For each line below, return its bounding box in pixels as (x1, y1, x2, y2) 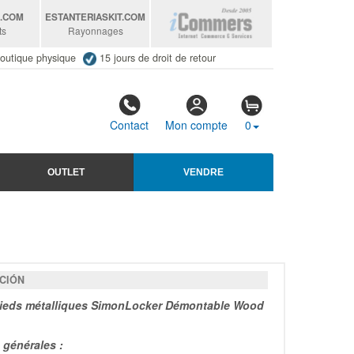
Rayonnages (67, 24, 123, 37)
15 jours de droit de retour (99, 51, 216, 65)
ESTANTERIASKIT (45, 10, 122, 24)
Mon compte (165, 117, 228, 134)
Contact (110, 117, 149, 134)
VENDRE (183, 166, 224, 178)
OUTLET (47, 166, 85, 178)
